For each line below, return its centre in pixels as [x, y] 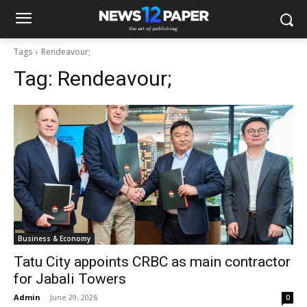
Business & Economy [54, 238]
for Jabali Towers [72, 279]
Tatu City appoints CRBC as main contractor [152, 262]
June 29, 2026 [74, 297]
